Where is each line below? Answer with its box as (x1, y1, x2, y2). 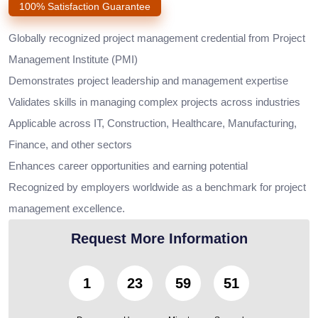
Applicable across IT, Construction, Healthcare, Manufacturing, (9, 117, 297, 130)
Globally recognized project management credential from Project (9, 32, 305, 45)
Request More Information (70, 231, 248, 247)
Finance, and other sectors (9, 138, 132, 151)
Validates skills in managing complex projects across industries (9, 96, 300, 109)
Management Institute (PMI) (9, 53, 138, 66)
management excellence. (9, 202, 125, 215)
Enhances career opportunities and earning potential (9, 160, 248, 172)
